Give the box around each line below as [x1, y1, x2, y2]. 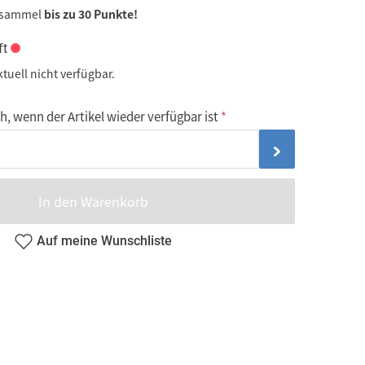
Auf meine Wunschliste [37, 232, 172, 248]
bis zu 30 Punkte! [44, 6, 138, 23]
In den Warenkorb [37, 191, 148, 212]
